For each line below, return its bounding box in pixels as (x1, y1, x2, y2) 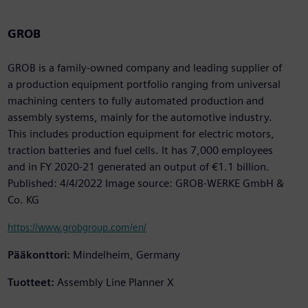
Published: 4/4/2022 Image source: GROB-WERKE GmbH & (7, 177, 284, 190)
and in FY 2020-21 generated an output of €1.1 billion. (7, 160, 269, 174)
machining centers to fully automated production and (7, 94, 264, 108)
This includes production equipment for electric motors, (7, 127, 274, 141)
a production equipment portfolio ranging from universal (7, 78, 280, 91)
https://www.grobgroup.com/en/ (7, 221, 146, 234)
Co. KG (7, 193, 39, 207)
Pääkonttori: (7, 248, 70, 262)
